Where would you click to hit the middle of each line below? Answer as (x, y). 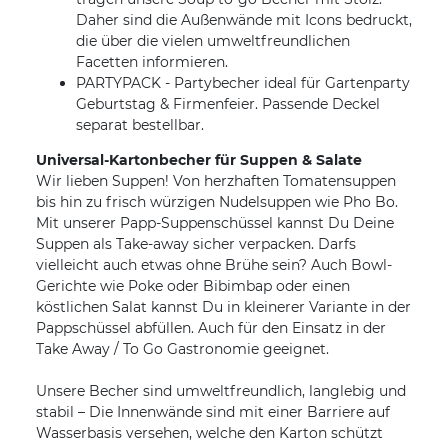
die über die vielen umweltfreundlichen (213, 41)
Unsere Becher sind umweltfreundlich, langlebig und (221, 391)
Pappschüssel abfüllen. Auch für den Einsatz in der (211, 328)
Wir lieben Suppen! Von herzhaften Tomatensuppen (216, 181)
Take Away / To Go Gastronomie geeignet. (182, 349)
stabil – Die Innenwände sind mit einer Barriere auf (213, 412)
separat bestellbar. (140, 125)
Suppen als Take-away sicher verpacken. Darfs (196, 244)
